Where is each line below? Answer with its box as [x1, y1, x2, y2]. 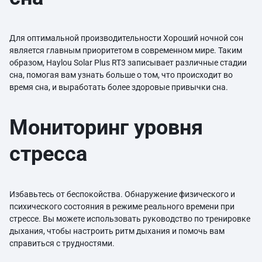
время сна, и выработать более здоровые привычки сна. [9, 82, 232, 92]
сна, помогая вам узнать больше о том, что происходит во [9, 70, 233, 80]
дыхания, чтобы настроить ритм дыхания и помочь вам [9, 226, 225, 236]
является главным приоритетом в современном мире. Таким [9, 46, 242, 55]
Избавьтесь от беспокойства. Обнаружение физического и [9, 189, 235, 199]
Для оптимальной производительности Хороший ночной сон [9, 33, 243, 43]
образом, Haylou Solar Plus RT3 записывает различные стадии [9, 58, 247, 67]
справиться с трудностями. [9, 239, 118, 248]
